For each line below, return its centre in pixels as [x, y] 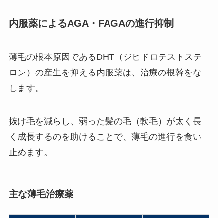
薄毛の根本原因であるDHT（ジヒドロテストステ [105, 57]
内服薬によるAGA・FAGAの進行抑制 [91, 23]
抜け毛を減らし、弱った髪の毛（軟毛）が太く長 [105, 121]
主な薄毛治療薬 [41, 194]
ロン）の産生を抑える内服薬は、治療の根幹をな [105, 73]
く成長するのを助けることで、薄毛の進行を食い [105, 137]
